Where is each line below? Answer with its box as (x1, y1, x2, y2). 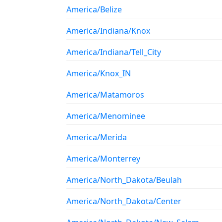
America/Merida (66, 132, 127, 143)
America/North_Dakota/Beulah (66, 174, 182, 185)
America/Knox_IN (66, 68, 131, 79)
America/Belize (66, 4, 122, 15)
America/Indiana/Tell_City (66, 47, 161, 57)
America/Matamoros (66, 89, 144, 100)
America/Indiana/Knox (66, 25, 150, 36)
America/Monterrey (66, 153, 140, 164)
